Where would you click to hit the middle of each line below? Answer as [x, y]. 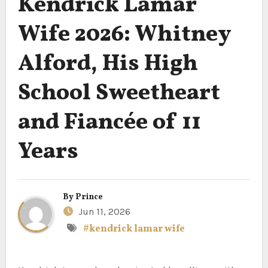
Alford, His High [108, 64]
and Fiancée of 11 [109, 123]
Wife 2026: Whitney [124, 35]
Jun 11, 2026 [103, 211]
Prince [89, 197]
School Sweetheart [119, 93]
